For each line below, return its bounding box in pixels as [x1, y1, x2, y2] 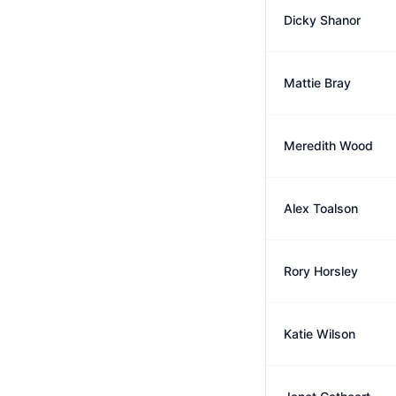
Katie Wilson [284, 326, 355, 341]
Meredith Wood [284, 138, 373, 153]
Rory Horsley [284, 263, 358, 278]
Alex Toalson [284, 201, 358, 216]
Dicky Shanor [284, 12, 361, 27]
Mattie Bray [284, 75, 351, 90]
